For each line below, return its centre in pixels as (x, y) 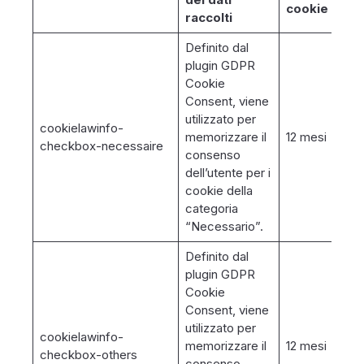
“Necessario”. (224, 226)
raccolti (208, 17)
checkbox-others (88, 355)
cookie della (219, 191)
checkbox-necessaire (101, 146)
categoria (211, 208)
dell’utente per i (227, 173)
